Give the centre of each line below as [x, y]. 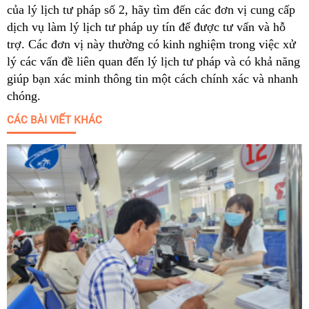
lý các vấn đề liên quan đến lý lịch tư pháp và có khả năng [153, 61]
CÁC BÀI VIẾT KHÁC [54, 119]
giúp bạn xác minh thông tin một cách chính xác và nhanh [152, 78]
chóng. [24, 96]
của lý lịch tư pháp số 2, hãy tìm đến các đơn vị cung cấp [151, 9]
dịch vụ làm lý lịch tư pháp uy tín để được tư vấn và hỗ [146, 27]
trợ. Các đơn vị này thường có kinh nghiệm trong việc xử [151, 44]
